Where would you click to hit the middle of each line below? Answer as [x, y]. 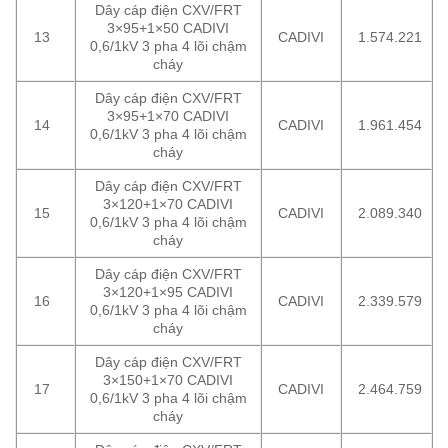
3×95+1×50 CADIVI [168, 28]
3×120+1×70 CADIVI [168, 204]
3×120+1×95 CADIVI [168, 292]
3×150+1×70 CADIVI [168, 380]
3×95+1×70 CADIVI [168, 116]
